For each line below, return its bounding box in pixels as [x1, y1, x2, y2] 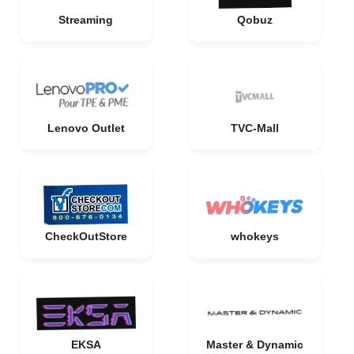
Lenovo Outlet [47, 122, 125, 134]
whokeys [231, 230, 279, 243]
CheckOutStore [44, 230, 127, 243]
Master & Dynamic [206, 338, 303, 351]
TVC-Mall [231, 122, 279, 134]
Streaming [58, 13, 113, 26]
